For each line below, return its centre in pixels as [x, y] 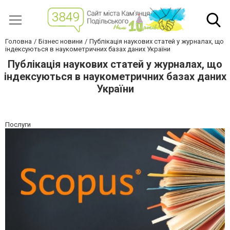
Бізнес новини [61, 42]
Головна [18, 42]
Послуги [18, 125]
